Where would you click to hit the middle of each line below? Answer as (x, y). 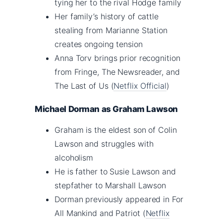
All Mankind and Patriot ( (100, 213)
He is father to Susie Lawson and (115, 171)
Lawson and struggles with (104, 143)
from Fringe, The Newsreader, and (117, 72)
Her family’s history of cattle (107, 16)
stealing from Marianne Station (111, 30)
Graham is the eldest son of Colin (116, 130)
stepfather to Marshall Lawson (111, 185)
